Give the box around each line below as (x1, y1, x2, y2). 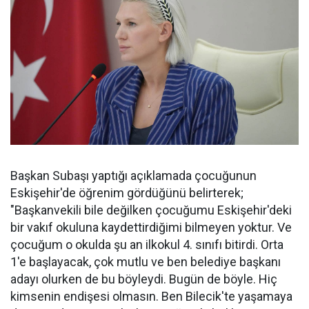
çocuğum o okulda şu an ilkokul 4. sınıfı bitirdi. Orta (10, 237, 283, 252)
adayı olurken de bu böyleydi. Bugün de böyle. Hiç (10, 272, 277, 287)
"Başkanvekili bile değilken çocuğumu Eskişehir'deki (10, 203, 292, 218)
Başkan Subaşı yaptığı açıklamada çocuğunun (10, 168, 257, 183)
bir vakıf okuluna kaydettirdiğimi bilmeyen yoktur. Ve (10, 220, 292, 235)
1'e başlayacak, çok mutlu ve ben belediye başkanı (10, 255, 281, 270)
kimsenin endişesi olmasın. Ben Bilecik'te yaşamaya (10, 289, 292, 304)
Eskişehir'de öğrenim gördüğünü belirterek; (10, 186, 243, 201)
